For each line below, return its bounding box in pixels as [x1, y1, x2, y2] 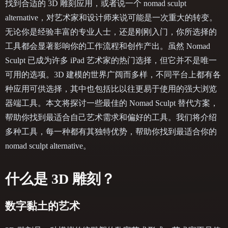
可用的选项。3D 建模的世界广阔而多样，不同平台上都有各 [5, 70, 221, 79]
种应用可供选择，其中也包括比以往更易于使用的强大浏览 [5, 84, 217, 94]
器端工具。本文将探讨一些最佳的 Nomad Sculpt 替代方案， [5, 99, 218, 108]
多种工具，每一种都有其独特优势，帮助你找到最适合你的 [5, 127, 217, 136]
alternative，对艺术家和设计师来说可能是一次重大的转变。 [5, 13, 217, 22]
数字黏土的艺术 [5, 200, 80, 213]
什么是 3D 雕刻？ [5, 171, 115, 187]
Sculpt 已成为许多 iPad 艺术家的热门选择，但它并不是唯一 [5, 56, 217, 65]
